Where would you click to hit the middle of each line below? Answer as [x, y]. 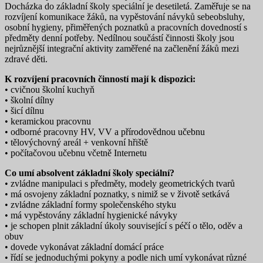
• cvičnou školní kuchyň [50, 89]
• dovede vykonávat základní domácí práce [84, 247]
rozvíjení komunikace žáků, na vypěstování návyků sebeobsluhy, [125, 16]
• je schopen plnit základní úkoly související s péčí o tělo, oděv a [124, 225]
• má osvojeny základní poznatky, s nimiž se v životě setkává [117, 194]
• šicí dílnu [24, 110]
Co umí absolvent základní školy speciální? [90, 173]
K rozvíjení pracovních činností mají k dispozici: [100, 79]
